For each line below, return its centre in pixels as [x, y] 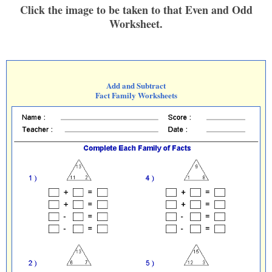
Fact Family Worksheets [136, 95]
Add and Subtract [136, 85]
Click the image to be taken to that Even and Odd [136, 10]
